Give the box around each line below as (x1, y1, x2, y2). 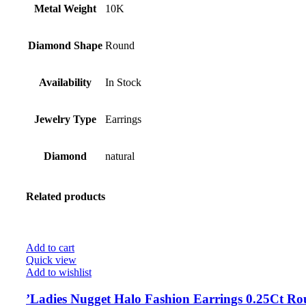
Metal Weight (34, 3, 96, 15)
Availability (39, 76, 92, 89)
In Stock (105, 76, 141, 89)
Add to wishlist (26, 266, 92, 278)
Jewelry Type (34, 113, 96, 126)
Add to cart (26, 241, 74, 253)
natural (105, 150, 135, 163)
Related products (26, 190, 105, 202)
